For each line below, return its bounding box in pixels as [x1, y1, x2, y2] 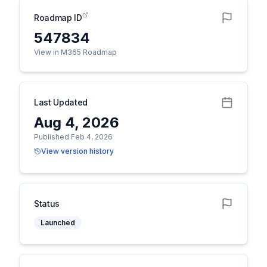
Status [34, 198, 60, 209]
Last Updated [34, 97, 88, 107]
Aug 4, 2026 [34, 114, 119, 131]
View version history [41, 147, 114, 156]
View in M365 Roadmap [34, 48, 117, 57]
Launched [41, 218, 75, 227]
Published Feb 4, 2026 [34, 132, 113, 141]
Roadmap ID [34, 13, 82, 23]
